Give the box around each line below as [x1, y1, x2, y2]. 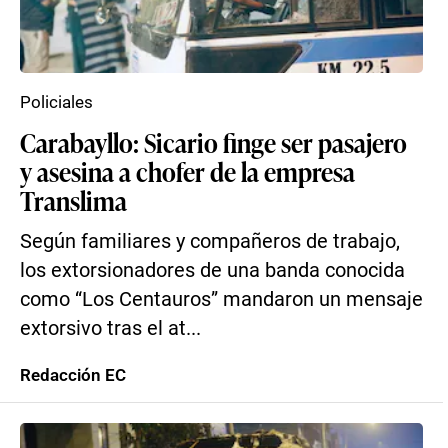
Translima [20, 182, 127, 218]
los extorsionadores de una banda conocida [20, 259, 405, 282]
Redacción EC [20, 365, 126, 385]
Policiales [20, 92, 93, 112]
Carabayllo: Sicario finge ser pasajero [20, 124, 407, 160]
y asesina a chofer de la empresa [20, 153, 355, 189]
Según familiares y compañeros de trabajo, [20, 230, 400, 253]
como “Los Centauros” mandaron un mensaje [20, 288, 423, 311]
